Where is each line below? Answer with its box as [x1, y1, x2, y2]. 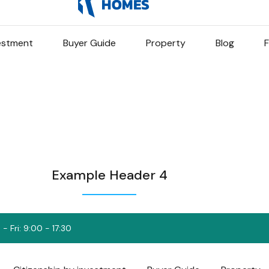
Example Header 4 [51, 166, 168, 184]
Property [145, 37, 186, 50]
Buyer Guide [62, 37, 116, 50]
